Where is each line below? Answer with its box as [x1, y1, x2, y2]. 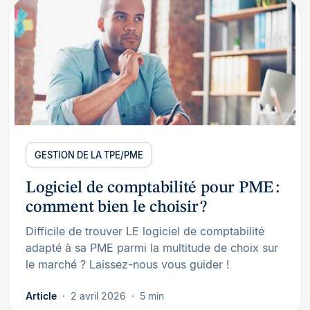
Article [26, 289, 57, 302]
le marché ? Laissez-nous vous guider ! [26, 257, 230, 271]
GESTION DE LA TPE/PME [35, 149, 143, 161]
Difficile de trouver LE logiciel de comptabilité [26, 224, 264, 238]
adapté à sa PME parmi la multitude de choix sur [26, 240, 278, 255]
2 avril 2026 [71, 289, 126, 302]
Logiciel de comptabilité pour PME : [26, 179, 280, 197]
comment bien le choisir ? [26, 199, 207, 216]
